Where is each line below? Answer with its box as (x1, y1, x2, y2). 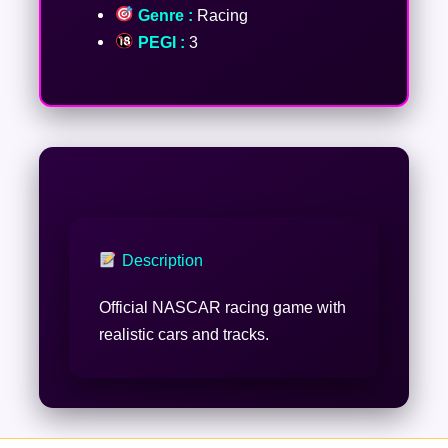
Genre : (133, 5, 193, 24)
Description (117, 251, 203, 270)
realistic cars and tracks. (98, 325, 269, 344)
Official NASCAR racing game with (98, 298, 346, 317)
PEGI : (133, 32, 185, 51)
